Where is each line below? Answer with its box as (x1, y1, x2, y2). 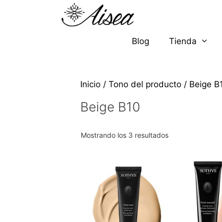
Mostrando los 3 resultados (81, 131, 168, 140)
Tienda (168, 36, 197, 47)
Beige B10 (80, 99, 140, 115)
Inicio (80, 79, 101, 90)
